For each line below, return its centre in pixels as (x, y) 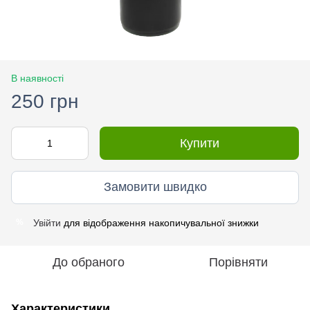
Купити (199, 143)
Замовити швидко (155, 187)
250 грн (45, 101)
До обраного (89, 262)
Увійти (47, 222)
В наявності (37, 78)
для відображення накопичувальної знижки (160, 222)
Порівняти (238, 262)
